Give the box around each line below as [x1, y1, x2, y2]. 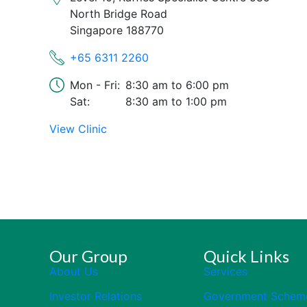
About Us [49, 265, 98, 278]
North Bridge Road [70, 7, 167, 21]
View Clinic [49, 122, 107, 136]
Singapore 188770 [70, 23, 164, 37]
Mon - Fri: [70, 78, 120, 92]
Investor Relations [49, 289, 142, 303]
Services [204, 265, 247, 278]
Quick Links [204, 246, 289, 266]
